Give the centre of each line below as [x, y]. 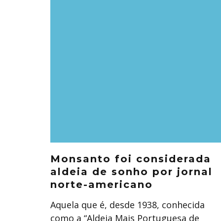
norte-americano [102, 184]
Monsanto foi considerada [131, 159]
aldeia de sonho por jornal [131, 172]
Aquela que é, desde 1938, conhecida [128, 205]
